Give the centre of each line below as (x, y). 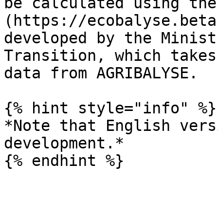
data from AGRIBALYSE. (101, 73)
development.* (64, 143)
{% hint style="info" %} (110, 108)
